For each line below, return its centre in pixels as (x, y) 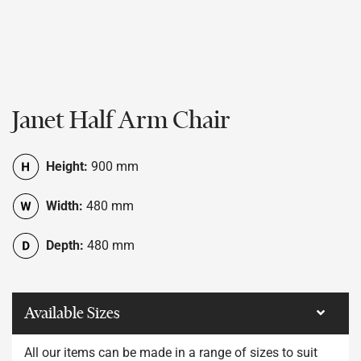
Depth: (65, 245)
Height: (67, 166)
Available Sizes (72, 313)
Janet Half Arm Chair (121, 120)
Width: (64, 205)
